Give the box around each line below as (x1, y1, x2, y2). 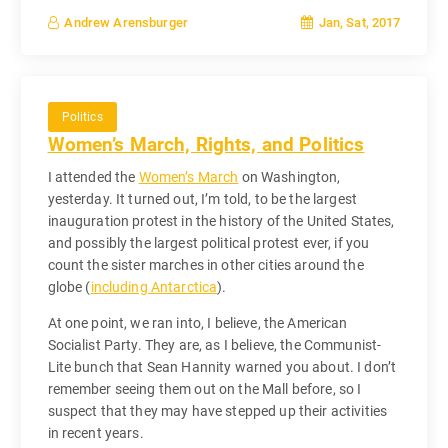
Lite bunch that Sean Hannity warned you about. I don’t (47, 358, 397, 375)
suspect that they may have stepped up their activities (47, 402, 388, 419)
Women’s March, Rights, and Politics (47, 132, 365, 156)
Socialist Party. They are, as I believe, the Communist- (47, 336, 382, 353)
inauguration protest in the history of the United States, (47, 212, 395, 229)
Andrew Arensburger (64, 14, 188, 30)
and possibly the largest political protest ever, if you (47, 234, 370, 251)
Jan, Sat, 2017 (315, 14, 401, 30)
